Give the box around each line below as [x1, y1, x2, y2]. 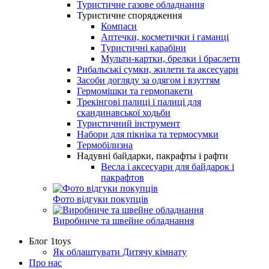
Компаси [101, 20, 137, 31]
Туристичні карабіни [101, 42, 186, 53]
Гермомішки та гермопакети [77, 85, 193, 96]
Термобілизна [77, 139, 133, 150]
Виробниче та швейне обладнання [53, 215, 194, 226]
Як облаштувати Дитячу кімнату [53, 246, 187, 257]
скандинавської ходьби [77, 107, 171, 118]
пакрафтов [101, 172, 144, 183]
